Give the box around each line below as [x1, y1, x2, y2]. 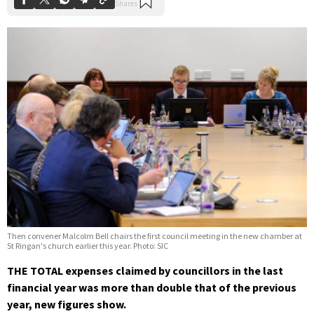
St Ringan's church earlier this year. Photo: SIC [7, 240, 168, 251]
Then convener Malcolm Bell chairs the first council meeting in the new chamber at [7, 230, 302, 241]
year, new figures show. [7, 296, 126, 311]
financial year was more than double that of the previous [7, 280, 296, 294]
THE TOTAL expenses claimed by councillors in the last [7, 263, 283, 278]
